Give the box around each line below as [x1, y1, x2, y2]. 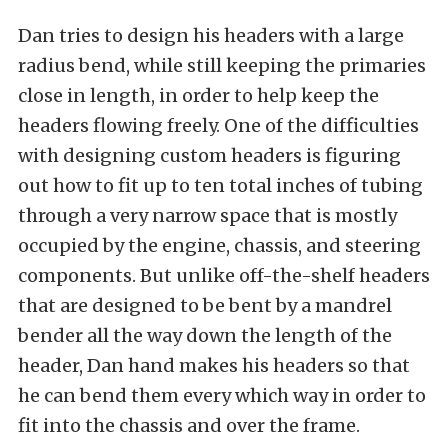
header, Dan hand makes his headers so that [18, 353, 410, 377]
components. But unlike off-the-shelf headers [18, 263, 430, 287]
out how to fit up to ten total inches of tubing [18, 173, 423, 197]
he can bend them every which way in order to [18, 383, 426, 407]
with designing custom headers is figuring [18, 143, 401, 167]
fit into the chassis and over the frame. [18, 413, 360, 437]
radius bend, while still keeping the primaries [18, 53, 426, 77]
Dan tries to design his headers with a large [18, 23, 404, 47]
